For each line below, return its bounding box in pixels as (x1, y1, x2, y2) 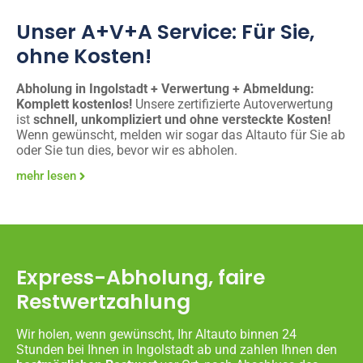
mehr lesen (16, 168, 76, 183)
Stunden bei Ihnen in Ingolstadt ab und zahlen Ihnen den (16, 341, 337, 357)
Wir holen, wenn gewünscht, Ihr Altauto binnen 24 (16, 326, 297, 342)
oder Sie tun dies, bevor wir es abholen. (16, 142, 237, 158)
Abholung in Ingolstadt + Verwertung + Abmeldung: (16, 80, 314, 96)
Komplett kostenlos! (16, 96, 132, 112)
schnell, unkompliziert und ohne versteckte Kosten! (33, 111, 331, 127)
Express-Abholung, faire (16, 263, 265, 292)
